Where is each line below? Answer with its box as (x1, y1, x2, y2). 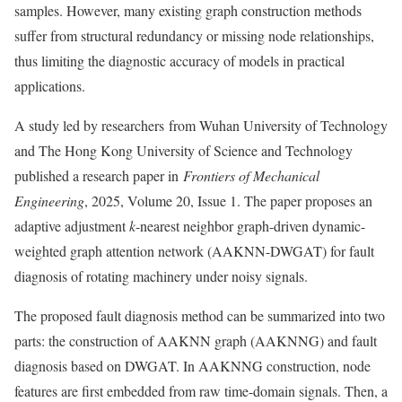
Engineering (14, 191, 84, 210)
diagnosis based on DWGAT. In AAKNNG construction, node (14, 356, 371, 375)
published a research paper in (14, 166, 183, 185)
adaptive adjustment (14, 216, 129, 235)
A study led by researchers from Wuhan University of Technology (14, 116, 388, 135)
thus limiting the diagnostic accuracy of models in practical (14, 51, 345, 70)
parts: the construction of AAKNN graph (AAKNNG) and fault (14, 331, 377, 350)
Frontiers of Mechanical (183, 166, 319, 185)
